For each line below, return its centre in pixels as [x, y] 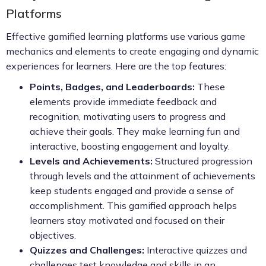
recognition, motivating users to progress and [128, 116]
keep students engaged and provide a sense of [132, 190]
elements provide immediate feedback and [123, 101]
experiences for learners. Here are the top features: [116, 66]
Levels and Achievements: [91, 161]
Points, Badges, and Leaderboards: [112, 86]
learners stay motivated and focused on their [127, 220]
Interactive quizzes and [196, 250]
